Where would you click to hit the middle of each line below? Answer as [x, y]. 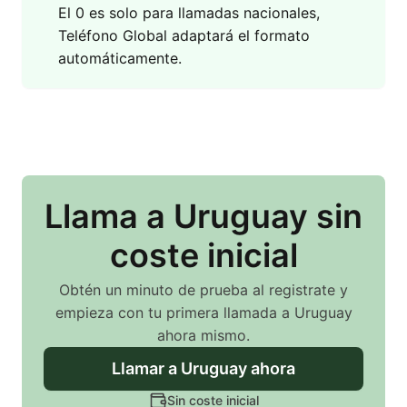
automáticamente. [120, 59]
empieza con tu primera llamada [168, 313]
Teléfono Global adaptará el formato [184, 36]
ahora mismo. [203, 336]
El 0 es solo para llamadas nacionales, [189, 13]
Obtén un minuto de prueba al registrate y [203, 290]
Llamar [140, 369]
